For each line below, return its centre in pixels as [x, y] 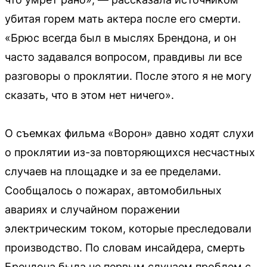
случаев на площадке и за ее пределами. [113, 171]
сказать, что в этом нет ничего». [89, 95]
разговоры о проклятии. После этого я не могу [128, 76]
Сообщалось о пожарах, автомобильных [113, 190]
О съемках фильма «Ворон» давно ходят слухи [129, 133]
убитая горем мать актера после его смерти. [123, 19]
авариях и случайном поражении [92, 209]
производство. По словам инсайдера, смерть [125, 248]
